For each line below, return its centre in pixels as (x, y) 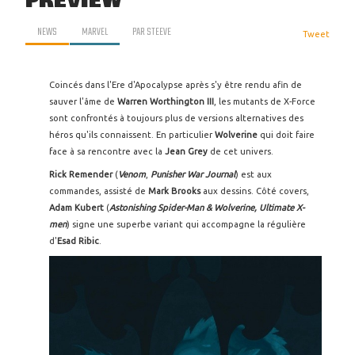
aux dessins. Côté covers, (255, 191)
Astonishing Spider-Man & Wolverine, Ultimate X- (207, 208)
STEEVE (159, 32)
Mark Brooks (174, 191)
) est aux (254, 174)
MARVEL (95, 32)
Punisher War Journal (193, 174)
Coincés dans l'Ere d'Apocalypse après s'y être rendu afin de (176, 85)
